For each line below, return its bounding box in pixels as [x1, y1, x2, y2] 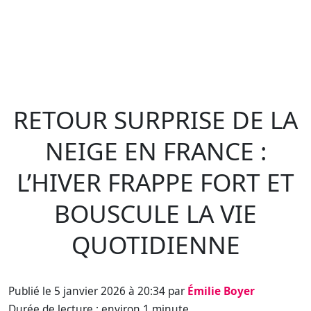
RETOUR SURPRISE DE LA [13, 103, 298, 136]
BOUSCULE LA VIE [54, 196, 257, 230]
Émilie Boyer [187, 284, 255, 299]
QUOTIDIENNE [71, 228, 240, 261]
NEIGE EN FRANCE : [44, 134, 267, 167]
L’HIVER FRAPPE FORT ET [17, 165, 294, 199]
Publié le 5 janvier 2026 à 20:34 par [8, 284, 187, 299]
